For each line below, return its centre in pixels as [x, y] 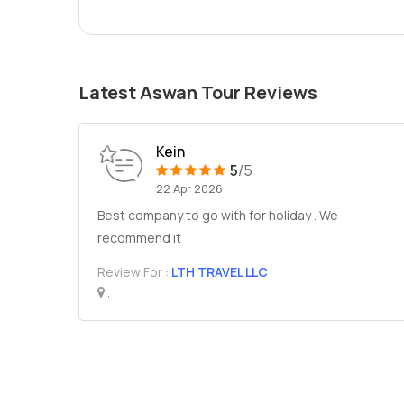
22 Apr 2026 [189, 188]
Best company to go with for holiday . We [218, 215]
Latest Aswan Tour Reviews [198, 92]
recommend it [139, 238]
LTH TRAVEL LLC [220, 272]
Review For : [134, 272]
